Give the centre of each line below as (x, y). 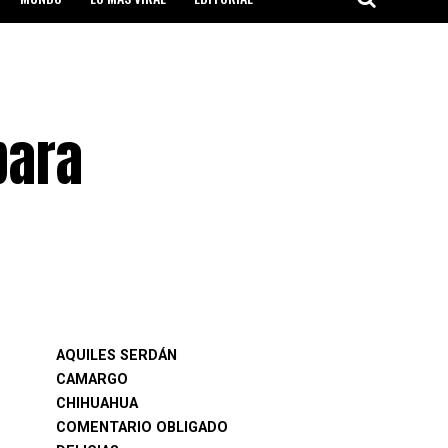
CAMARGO (92, 379)
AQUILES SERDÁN (116, 355)
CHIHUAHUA (97, 403)
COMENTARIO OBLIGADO (142, 427)
